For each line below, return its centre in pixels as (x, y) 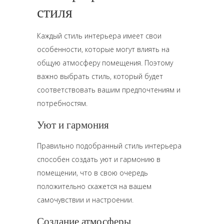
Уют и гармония (73, 124)
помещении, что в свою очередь (92, 173)
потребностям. (62, 103)
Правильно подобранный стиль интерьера (109, 146)
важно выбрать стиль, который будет (100, 76)
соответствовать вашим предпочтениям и (109, 90)
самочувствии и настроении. (85, 200)
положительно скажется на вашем (94, 186)
